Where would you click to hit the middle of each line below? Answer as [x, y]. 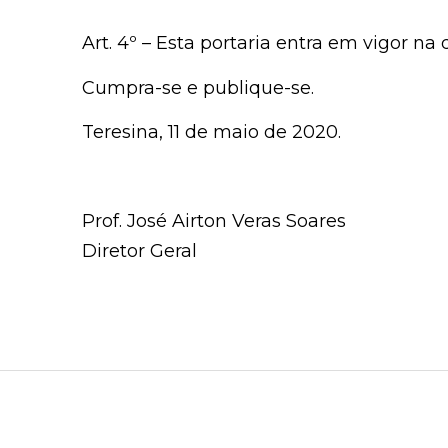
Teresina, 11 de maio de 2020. [211, 132]
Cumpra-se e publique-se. [198, 87]
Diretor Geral [139, 250]
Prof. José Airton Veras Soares [214, 220]
